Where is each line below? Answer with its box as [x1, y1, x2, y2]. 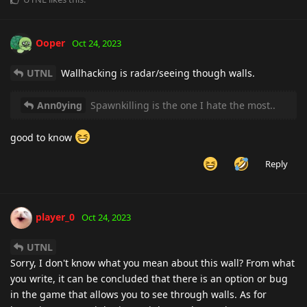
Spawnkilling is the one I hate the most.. [88, 98, 275, 112]
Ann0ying [37, 98, 82, 112]
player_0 [36, 210, 75, 223]
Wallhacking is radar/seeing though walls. [58, 66, 255, 79]
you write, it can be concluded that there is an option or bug [10, 271, 288, 285]
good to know [10, 130, 75, 144]
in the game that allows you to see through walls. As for [10, 287, 267, 301]
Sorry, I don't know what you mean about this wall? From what [10, 256, 295, 269]
